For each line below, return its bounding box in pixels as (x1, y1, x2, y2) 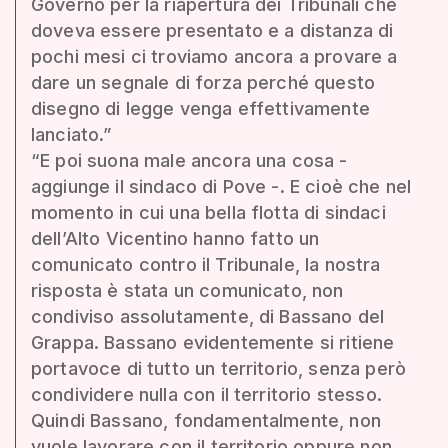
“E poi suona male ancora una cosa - (31, 149, 348, 171)
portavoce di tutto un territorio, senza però (31, 357, 407, 379)
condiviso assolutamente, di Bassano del (31, 305, 385, 327)
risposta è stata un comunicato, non (31, 279, 344, 301)
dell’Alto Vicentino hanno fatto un (31, 227, 320, 249)
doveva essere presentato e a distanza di (31, 19, 394, 41)
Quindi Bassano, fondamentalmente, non (31, 409, 381, 431)
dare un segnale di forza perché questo (31, 71, 376, 93)
